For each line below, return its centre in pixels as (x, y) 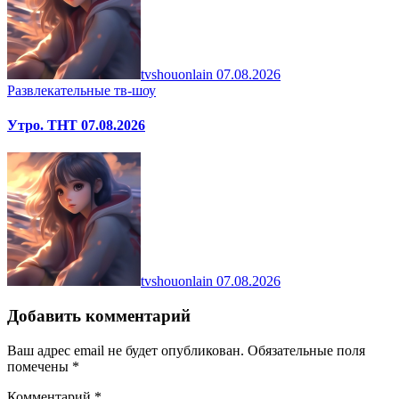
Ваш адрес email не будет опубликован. (126, 350)
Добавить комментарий (99, 315)
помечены (40, 366)
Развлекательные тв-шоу (81, 90)
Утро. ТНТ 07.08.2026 (76, 125)
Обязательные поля (306, 350)
